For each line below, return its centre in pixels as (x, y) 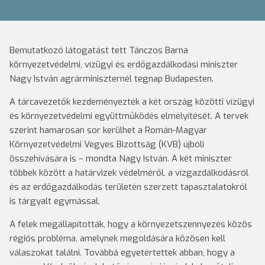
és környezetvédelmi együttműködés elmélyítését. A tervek (129, 116)
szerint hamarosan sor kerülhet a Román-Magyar (108, 130)
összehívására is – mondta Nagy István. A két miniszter (121, 159)
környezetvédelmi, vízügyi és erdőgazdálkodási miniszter (124, 64)
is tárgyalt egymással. (55, 201)
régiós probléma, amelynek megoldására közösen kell (117, 238)
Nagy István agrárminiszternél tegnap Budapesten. (112, 79)
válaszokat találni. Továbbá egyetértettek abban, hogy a (122, 253)
